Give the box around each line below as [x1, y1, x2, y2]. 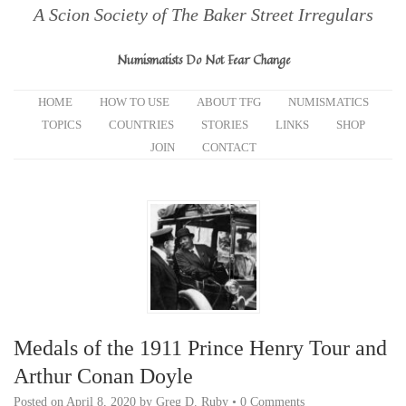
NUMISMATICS [287, 95, 369, 109]
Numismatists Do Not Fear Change [116, 50, 290, 69]
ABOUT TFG [196, 95, 261, 109]
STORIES [200, 118, 248, 131]
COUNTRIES [108, 118, 174, 131]
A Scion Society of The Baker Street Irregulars [33, 5, 373, 24]
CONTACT [201, 140, 256, 154]
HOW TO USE [99, 95, 169, 109]
